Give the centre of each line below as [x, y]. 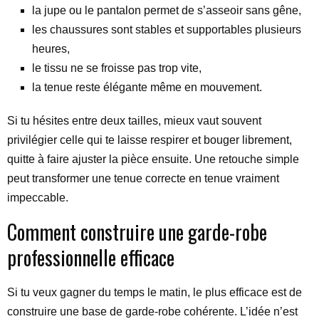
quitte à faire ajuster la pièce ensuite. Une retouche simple [153, 159]
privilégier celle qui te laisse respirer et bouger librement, [150, 140]
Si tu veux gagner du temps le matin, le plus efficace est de [155, 292]
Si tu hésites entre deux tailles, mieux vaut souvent [134, 121]
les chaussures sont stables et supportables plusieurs [167, 30]
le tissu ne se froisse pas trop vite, [117, 68]
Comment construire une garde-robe [137, 232]
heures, [51, 49]
